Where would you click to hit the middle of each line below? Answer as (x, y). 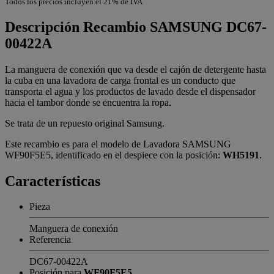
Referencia (50, 240)
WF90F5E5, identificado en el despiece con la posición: (114, 155)
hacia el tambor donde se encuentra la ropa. (88, 102)
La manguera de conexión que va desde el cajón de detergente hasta (135, 69)
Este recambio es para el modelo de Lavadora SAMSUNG (118, 144)
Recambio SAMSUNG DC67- (175, 27)
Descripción (44, 27)
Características (53, 181)
